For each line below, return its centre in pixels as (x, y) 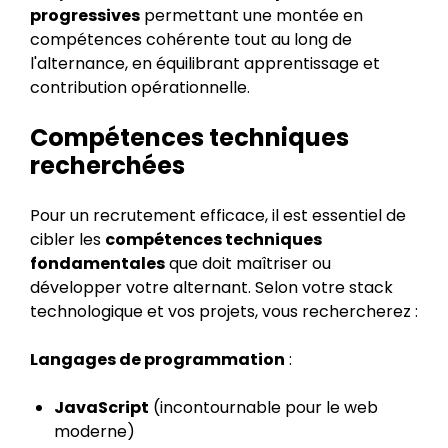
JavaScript (101, 407)
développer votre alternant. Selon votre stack (211, 287)
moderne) (94, 431)
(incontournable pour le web (263, 407)
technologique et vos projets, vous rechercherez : (224, 311)
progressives (85, 15)
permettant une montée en (251, 15)
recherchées (107, 165)
